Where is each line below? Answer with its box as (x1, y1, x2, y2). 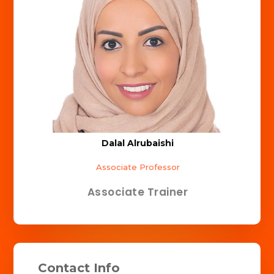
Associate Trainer (87, 184, 188, 199)
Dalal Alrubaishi (102, 138, 174, 149)
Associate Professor (95, 161, 180, 172)
